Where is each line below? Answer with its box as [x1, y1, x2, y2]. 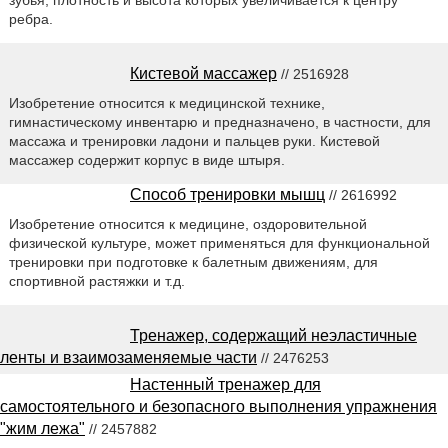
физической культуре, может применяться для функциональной [8, 235, 430, 252]
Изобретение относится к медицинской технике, [8, 95, 325, 112]
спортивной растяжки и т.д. [8, 273, 185, 290]
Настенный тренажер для [130, 375, 321, 393]
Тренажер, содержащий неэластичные [130, 326, 417, 344]
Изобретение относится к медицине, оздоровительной [8, 216, 367, 233]
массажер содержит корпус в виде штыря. [8, 152, 285, 169]
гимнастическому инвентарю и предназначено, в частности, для [8, 114, 431, 131]
